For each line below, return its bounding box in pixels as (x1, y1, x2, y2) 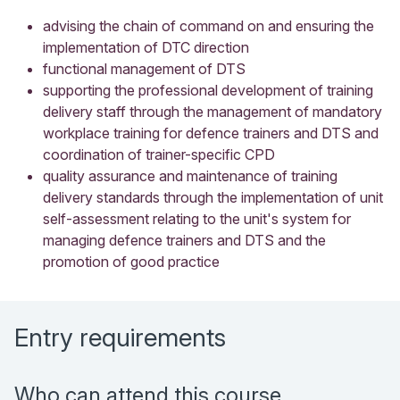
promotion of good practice (43, 252, 220, 271)
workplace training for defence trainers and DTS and (43, 123, 379, 142)
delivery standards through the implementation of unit (43, 187, 383, 206)
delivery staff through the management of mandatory (43, 102, 382, 121)
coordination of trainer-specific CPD (43, 145, 275, 163)
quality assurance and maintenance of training (43, 166, 337, 185)
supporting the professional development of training (43, 80, 373, 99)
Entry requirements (14, 321, 226, 353)
